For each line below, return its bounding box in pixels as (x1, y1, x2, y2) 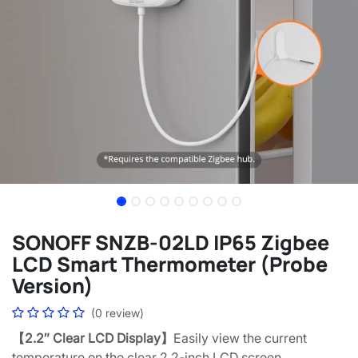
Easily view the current (173, 329, 307, 346)
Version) (12, 271, 93, 300)
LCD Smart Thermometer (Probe (12, 249, 328, 278)
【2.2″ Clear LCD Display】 (12, 329, 173, 346)
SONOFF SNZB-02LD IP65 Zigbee (12, 228, 329, 257)
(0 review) (91, 305, 144, 320)
